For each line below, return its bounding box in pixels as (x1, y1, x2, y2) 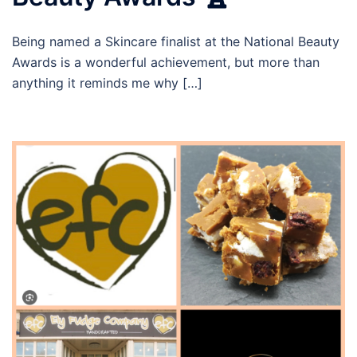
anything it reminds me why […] (12, 75, 202, 92)
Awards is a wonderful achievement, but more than (12, 54, 320, 71)
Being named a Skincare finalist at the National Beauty (12, 33, 339, 50)
